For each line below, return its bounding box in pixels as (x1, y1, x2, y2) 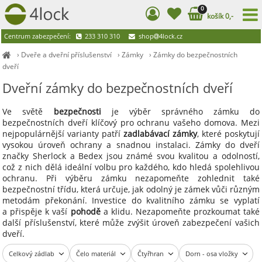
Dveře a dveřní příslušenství (21, 50, 112, 60)
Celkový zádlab (9, 249, 55, 258)
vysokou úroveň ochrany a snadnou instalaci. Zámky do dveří (2, 139, 260, 150)
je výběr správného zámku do (101, 106, 260, 117)
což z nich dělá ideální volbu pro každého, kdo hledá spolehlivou (2, 161, 260, 173)
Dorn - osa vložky (185, 249, 239, 258)
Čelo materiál (76, 249, 116, 258)
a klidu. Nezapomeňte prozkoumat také (100, 206, 260, 217)
